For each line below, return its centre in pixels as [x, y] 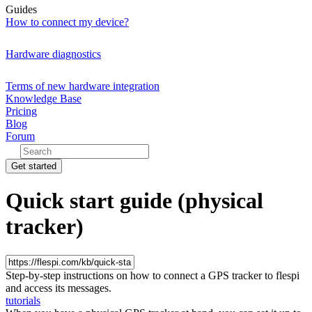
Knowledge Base [44, 99]
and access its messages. [58, 288]
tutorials [23, 300]
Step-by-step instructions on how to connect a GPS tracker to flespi [153, 275]
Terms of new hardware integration [83, 86]
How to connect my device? [67, 22]
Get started [34, 166]
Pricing [21, 111]
